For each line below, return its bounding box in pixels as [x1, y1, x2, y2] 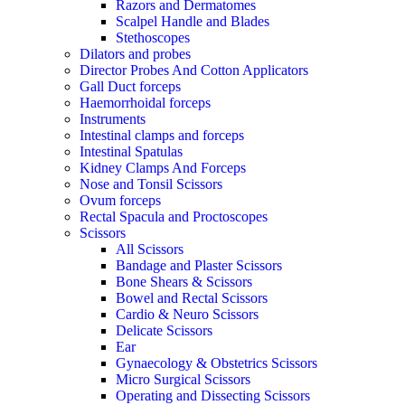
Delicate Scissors [116, 322, 212, 338]
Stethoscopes [116, 29, 190, 45]
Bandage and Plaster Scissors [116, 257, 282, 273]
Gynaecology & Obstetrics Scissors [116, 354, 317, 371]
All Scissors [116, 240, 184, 257]
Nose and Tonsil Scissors [80, 175, 222, 192]
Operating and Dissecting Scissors [116, 387, 310, 403]
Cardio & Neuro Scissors [116, 306, 259, 322]
